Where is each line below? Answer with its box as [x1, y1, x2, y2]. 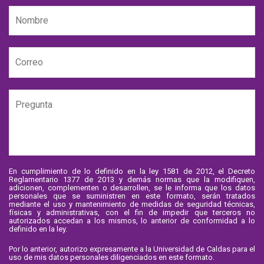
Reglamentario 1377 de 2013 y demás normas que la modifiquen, [9, 175, 255, 184]
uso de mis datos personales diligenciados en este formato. [9, 253, 214, 262]
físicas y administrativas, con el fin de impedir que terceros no [9, 208, 255, 217]
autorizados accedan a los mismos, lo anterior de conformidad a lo [9, 216, 255, 226]
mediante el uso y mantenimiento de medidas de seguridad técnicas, [9, 200, 255, 209]
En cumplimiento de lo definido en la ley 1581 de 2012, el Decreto [9, 167, 255, 176]
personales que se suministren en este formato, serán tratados [9, 192, 255, 201]
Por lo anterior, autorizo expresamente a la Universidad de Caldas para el [9, 245, 255, 254]
